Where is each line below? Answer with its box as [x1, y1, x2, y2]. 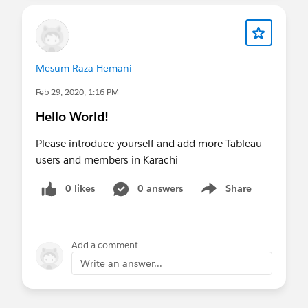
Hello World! [36, 108, 109, 124]
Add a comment [71, 239, 138, 251]
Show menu [197, 189, 252, 202]
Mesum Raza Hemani [36, 61, 132, 74]
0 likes [65, 181, 95, 195]
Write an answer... [80, 256, 162, 269]
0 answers [137, 181, 183, 195]
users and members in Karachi [36, 153, 178, 166]
